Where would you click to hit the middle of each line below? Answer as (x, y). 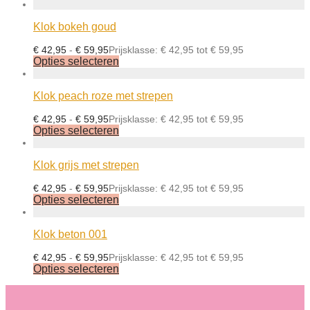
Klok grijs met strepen (86, 165)
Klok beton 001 (70, 235)
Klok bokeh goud (75, 27)
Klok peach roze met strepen (103, 96)
